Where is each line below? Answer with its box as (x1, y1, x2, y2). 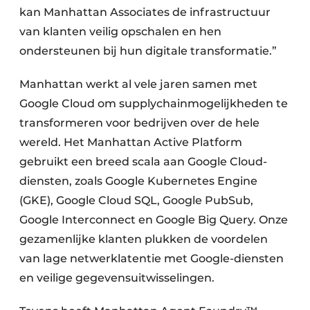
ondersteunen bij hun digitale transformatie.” (19, 44, 280, 57)
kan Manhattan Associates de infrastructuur (19, 6, 271, 19)
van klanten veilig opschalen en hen (19, 25, 221, 38)
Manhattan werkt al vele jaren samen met (19, 77, 257, 91)
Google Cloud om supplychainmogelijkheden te (19, 97, 288, 110)
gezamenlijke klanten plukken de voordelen (19, 232, 268, 246)
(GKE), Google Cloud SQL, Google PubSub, (19, 194, 253, 207)
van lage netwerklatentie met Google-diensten (19, 252, 284, 265)
